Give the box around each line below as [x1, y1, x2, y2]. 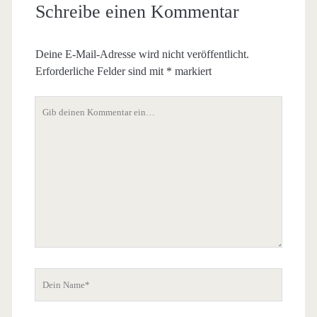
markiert [171, 64, 212, 77]
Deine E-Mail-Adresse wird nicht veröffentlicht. [35, 47, 249, 60]
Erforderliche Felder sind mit [35, 64, 166, 77]
